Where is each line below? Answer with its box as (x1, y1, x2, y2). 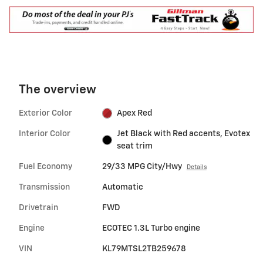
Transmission (19, 183, 70, 191)
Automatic (102, 183, 143, 191)
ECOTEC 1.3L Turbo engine (102, 224, 200, 232)
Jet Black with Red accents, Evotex (117, 129, 251, 138)
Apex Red (117, 109, 153, 117)
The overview (19, 83, 96, 96)
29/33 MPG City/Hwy (102, 162, 182, 171)
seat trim (117, 141, 153, 150)
